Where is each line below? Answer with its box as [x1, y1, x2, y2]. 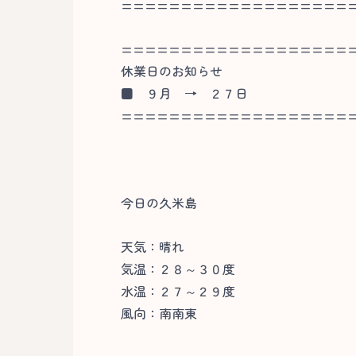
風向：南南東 [121, 304, 197, 323]
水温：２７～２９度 [121, 281, 235, 300]
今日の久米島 [121, 193, 197, 212]
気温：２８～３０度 [121, 259, 235, 278]
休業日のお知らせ [121, 61, 222, 80]
